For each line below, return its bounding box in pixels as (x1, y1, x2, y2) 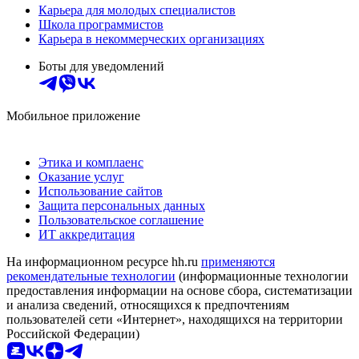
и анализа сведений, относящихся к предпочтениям (6, 298, 289, 313)
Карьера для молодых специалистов (38, 3, 236, 18)
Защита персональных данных (38, 199, 205, 213)
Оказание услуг (38, 170, 124, 184)
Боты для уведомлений (38, 59, 164, 74)
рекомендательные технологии (6, 269, 175, 284)
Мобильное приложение (6, 109, 140, 123)
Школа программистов (38, 18, 163, 32)
